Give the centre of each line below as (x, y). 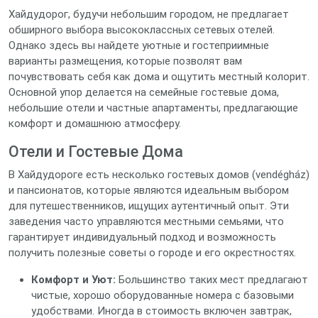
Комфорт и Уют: (73, 280)
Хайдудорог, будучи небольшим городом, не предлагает (149, 14)
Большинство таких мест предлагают (212, 280)
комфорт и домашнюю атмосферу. (95, 124)
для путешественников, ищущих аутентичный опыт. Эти (149, 206)
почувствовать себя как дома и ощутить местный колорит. (159, 77)
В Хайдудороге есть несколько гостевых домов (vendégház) (159, 175)
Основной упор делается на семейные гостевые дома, (144, 92)
